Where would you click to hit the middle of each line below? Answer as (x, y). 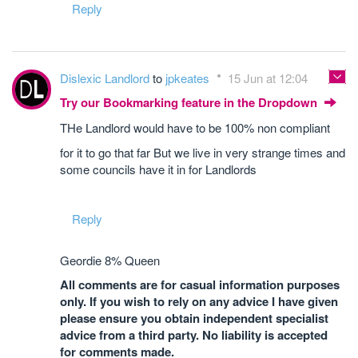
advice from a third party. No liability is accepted (194, 335)
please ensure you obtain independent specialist (194, 318)
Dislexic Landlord (106, 78)
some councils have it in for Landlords (158, 169)
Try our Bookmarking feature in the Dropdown (190, 102)
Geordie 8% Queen (110, 260)
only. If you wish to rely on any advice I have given (199, 301)
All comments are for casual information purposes (200, 284)
